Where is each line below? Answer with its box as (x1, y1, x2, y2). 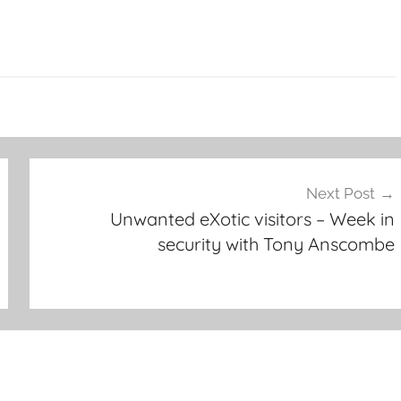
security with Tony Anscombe (157, 233, 395, 256)
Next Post (305, 184, 375, 203)
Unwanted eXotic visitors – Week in (109, 208, 395, 231)
